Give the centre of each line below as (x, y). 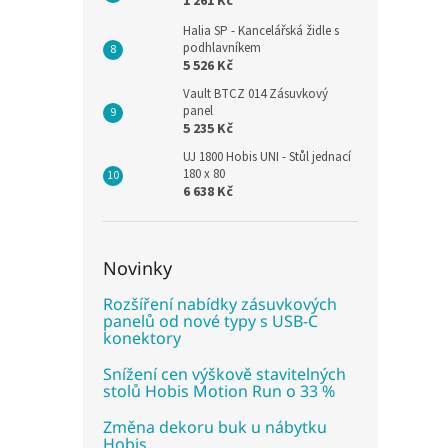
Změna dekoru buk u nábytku (215, 427)
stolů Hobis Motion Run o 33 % (219, 391)
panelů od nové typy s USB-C (210, 321)
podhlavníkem (222, 48)
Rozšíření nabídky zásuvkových (220, 304)
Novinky (137, 268)
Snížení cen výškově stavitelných (224, 374)
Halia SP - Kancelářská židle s (261, 31)
